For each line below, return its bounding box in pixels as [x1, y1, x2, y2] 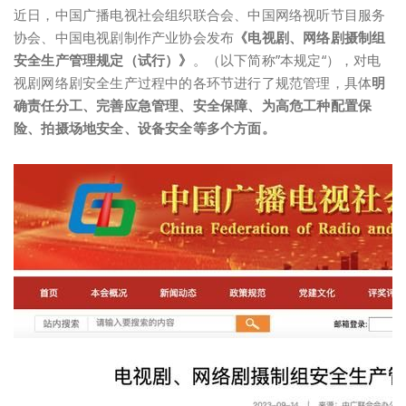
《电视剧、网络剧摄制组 [234, 27, 386, 46]
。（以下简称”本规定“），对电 [192, 50, 382, 69]
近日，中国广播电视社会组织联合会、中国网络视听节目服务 [14, 5, 386, 24]
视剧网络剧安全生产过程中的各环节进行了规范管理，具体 [14, 72, 372, 92]
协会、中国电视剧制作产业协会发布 [14, 27, 235, 46]
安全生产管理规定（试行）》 [14, 50, 193, 69]
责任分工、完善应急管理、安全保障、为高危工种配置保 [27, 95, 372, 114]
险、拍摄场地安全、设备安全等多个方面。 [14, 118, 275, 137]
